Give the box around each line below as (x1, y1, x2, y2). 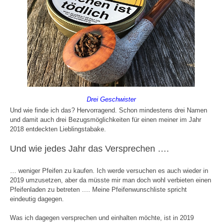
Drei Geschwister (86, 95, 136, 103)
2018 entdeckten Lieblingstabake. (10, 125, 110, 133)
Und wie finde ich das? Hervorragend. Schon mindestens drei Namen (10, 106, 207, 114)
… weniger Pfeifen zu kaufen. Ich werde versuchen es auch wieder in (10, 166, 208, 174)
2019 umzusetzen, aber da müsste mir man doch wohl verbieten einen (10, 176, 211, 184)
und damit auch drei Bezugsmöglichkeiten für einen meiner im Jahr (10, 115, 201, 123)
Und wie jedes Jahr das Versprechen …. (10, 143, 169, 154)
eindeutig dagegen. (10, 195, 64, 203)
